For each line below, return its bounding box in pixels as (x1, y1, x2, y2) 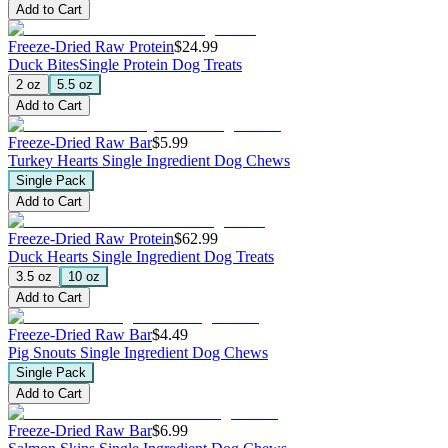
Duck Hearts (8, 247, 92, 265)
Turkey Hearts (8, 151, 102, 169)
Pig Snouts (8, 343, 80, 361)
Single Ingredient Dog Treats (92, 247, 274, 265)
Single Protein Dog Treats (79, 55, 242, 73)
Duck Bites (8, 55, 79, 73)
